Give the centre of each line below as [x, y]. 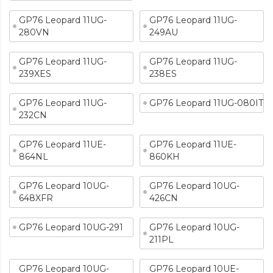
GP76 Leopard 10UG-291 [71, 227]
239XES [35, 74]
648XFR [36, 198]
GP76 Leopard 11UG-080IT [206, 103]
